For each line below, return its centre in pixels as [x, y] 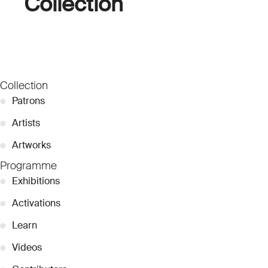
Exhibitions [36, 181]
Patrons [28, 100]
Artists [26, 123]
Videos [27, 247]
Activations [36, 203]
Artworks [31, 145]
